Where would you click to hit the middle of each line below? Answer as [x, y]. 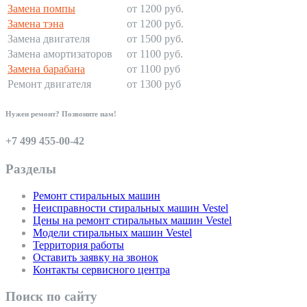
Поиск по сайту [51, 296]
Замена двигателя [49, 39]
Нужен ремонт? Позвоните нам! [61, 113]
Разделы [31, 169]
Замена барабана [46, 69]
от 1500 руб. [155, 39]
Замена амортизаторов [60, 54]
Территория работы [78, 245]
